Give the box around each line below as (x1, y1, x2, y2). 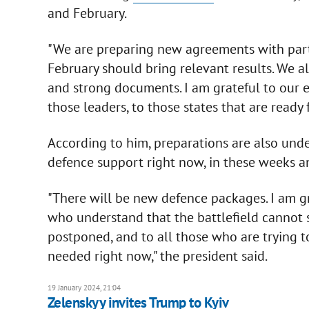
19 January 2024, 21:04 (47, 283, 121, 293)
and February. (47, 4, 127, 23)
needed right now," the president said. (47, 247, 268, 266)
